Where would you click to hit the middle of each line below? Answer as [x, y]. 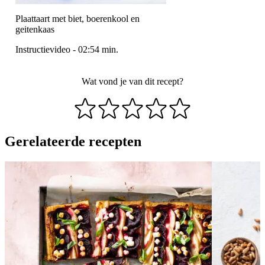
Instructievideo [43, 50]
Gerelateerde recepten [73, 142]
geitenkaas [35, 30]
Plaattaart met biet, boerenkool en [77, 19]
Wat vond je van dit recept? [132, 82]
